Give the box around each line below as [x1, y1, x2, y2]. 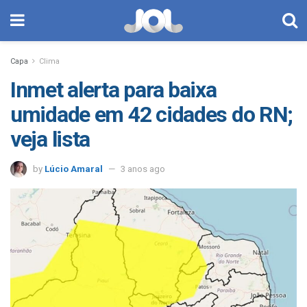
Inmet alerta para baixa [10, 77, 217, 103]
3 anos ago [121, 163, 165, 174]
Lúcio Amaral [45, 163, 103, 174]
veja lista [10, 126, 90, 152]
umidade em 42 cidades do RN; [10, 101, 293, 127]
